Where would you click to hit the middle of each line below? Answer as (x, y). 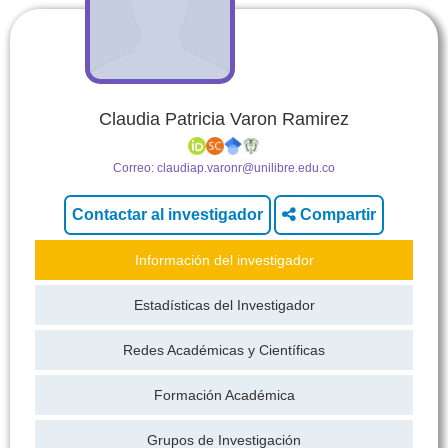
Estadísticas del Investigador (224, 305)
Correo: (133, 168)
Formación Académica (224, 395)
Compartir (338, 214)
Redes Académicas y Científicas (224, 350)
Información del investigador (224, 260)
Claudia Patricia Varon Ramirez (224, 119)
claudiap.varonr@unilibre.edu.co (246, 168)
